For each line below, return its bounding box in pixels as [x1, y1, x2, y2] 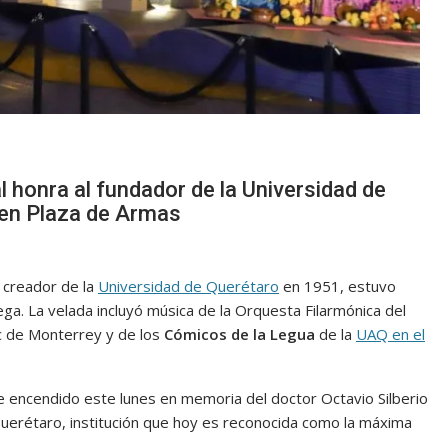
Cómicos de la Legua [164, 324, 315, 345]
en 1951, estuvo [279, 276, 396, 297]
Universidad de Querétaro [98, 276, 279, 297]
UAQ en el [356, 324, 425, 345]
